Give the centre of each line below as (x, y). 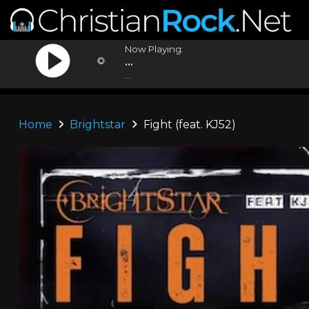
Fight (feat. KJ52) (188, 124)
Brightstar (98, 124)
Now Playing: (154, 49)
